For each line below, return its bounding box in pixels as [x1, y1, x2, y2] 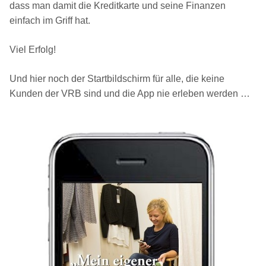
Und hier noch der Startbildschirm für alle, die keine [9, 74, 224, 84]
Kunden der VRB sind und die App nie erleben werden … [9, 88, 250, 99]
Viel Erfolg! [9, 45, 56, 55]
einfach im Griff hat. [9, 15, 90, 26]
